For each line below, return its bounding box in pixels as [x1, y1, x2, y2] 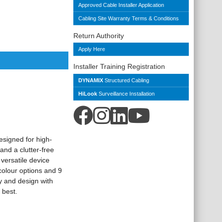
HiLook [78, 90, 97, 97]
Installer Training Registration [73, 62, 165, 70]
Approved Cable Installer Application [78, 1, 164, 8]
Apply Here [78, 46, 105, 53]
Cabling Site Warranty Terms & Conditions [78, 15, 180, 21]
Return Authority [73, 31, 124, 40]
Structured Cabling [103, 77, 149, 83]
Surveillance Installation [97, 90, 155, 97]
